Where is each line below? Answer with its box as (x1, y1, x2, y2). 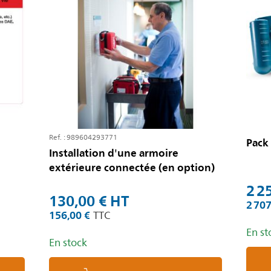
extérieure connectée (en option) (49, 158, 215, 177)
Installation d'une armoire (49, 144, 178, 163)
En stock (49, 235, 87, 252)
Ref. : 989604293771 (49, 131, 117, 145)
